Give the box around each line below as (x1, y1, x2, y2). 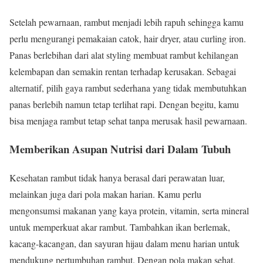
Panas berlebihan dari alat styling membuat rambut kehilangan (9, 48, 238, 61)
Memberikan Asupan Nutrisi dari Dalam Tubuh (9, 141, 231, 157)
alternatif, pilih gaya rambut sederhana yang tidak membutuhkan (9, 81, 247, 94)
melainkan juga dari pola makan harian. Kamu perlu (9, 188, 201, 201)
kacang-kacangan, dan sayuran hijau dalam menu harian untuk (9, 237, 240, 250)
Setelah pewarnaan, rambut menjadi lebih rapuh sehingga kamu (9, 15, 244, 28)
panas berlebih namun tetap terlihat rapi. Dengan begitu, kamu (9, 97, 239, 110)
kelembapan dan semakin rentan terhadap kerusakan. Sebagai (9, 65, 236, 77)
